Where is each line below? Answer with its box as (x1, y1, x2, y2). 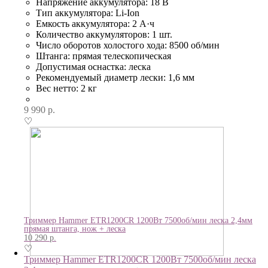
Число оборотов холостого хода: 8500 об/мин (36, 40, 220, 50)
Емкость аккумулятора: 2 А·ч (36, 19, 154, 29)
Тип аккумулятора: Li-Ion (36, 8, 139, 18)
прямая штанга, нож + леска (24, 224, 126, 233)
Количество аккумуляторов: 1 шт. (36, 29, 172, 39)
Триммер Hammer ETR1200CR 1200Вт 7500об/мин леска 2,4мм (24, 216, 252, 225)
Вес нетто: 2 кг (36, 83, 97, 93)
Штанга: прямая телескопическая (36, 51, 171, 61)
